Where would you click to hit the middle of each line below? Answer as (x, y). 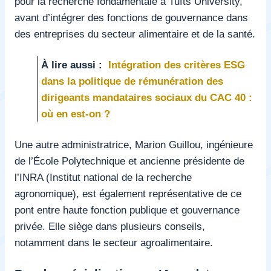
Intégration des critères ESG (177, 64)
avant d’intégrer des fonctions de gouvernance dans (131, 17)
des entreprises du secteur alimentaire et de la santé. (135, 34)
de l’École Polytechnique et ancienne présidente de (129, 161)
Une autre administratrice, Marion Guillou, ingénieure (134, 144)
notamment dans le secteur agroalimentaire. (114, 242)
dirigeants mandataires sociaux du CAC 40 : (147, 97)
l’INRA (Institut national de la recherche (103, 177)
